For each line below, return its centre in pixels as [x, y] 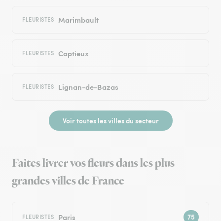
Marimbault [78, 20]
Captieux [73, 53]
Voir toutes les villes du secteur [110, 121]
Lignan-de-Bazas [88, 87]
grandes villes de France [68, 181]
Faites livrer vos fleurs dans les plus [93, 164]
